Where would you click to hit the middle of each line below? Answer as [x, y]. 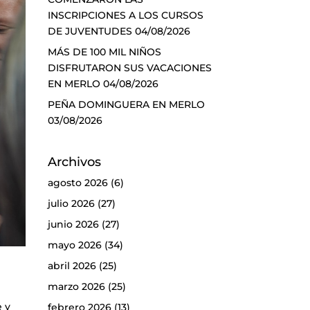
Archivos [74, 162]
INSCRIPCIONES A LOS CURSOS [125, 15]
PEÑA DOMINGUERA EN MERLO [126, 104]
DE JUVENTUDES [90, 31]
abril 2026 [72, 266]
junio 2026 [73, 225]
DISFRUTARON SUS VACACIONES [129, 67]
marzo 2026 [76, 287]
